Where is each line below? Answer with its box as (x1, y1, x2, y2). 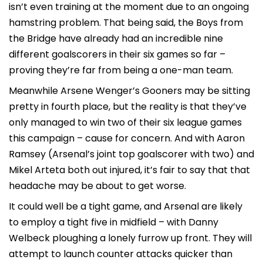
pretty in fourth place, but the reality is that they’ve (9, 99, 247, 113)
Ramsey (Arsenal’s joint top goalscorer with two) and (9, 147, 254, 161)
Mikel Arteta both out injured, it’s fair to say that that (9, 163, 250, 177)
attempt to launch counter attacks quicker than (9, 247, 232, 261)
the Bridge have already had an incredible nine (9, 31, 223, 45)
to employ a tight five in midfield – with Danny (9, 215, 218, 229)
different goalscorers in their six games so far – (9, 47, 225, 61)
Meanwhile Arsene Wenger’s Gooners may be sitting (9, 83, 250, 97)
